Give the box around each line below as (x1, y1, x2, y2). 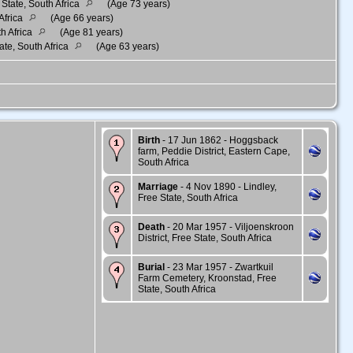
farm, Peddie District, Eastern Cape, (138, 146, 290, 158)
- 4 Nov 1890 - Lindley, (178, 181, 277, 193)
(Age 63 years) (94, 41, 159, 53)
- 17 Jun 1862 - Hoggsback (160, 135, 278, 147)
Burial (138, 262, 165, 273)
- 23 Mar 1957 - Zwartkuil (165, 262, 273, 273)
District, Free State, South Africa (138, 232, 272, 244)
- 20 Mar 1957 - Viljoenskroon (165, 221, 294, 233)
